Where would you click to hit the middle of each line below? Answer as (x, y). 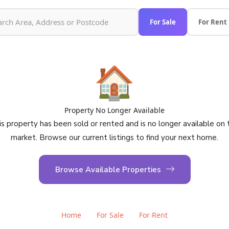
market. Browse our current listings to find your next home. (114, 138)
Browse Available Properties (108, 170)
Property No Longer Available (114, 110)
